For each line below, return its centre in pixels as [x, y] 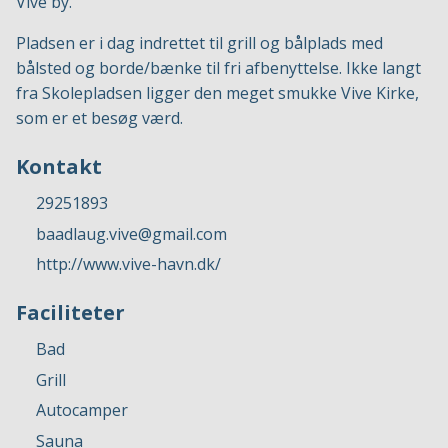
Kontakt [59, 166]
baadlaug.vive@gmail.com [131, 233]
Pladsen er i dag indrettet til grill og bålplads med [199, 43]
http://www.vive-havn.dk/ [128, 264]
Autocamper [82, 410]
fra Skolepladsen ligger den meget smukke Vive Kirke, [217, 93]
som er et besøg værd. [99, 118]
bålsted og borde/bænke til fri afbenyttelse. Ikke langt [218, 68]
